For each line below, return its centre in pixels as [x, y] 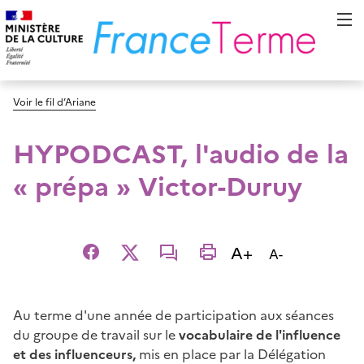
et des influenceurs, [74, 353]
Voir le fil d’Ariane [76, 101]
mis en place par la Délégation [231, 353]
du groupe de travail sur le [96, 334]
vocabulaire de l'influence [260, 334]
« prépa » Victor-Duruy [158, 184]
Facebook [107, 261]
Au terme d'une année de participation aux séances [173, 314]
